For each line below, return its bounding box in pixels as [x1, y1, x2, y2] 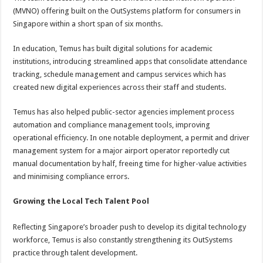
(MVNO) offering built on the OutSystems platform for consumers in [13, 6, 241, 15]
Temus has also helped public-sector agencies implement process [13, 107, 235, 116]
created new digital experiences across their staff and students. [13, 83, 227, 92]
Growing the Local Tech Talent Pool [13, 197, 150, 205]
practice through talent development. [13, 248, 138, 257]
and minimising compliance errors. [13, 172, 130, 181]
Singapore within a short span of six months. [13, 19, 163, 28]
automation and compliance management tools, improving [13, 120, 211, 129]
